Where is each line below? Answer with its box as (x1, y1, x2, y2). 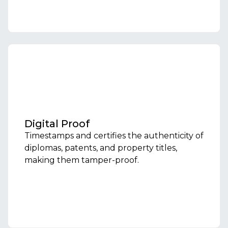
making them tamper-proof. (24, 155, 139, 165)
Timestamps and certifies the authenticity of (24, 131, 204, 140)
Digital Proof (24, 118, 90, 130)
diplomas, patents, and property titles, (24, 143, 177, 153)
